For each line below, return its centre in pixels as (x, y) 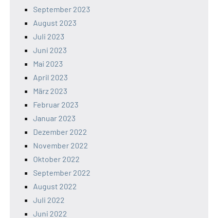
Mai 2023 (48, 63)
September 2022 (62, 172)
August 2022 (55, 186)
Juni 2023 (50, 50)
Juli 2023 (49, 36)
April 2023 (50, 77)
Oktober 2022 (56, 159)
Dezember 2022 (60, 131)
